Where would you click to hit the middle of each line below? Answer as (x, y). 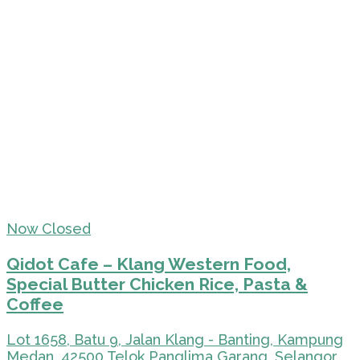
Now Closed (49, 228)
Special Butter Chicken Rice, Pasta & (157, 284)
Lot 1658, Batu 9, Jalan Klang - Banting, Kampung (175, 339)
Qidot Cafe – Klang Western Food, (149, 264)
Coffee (35, 304)
